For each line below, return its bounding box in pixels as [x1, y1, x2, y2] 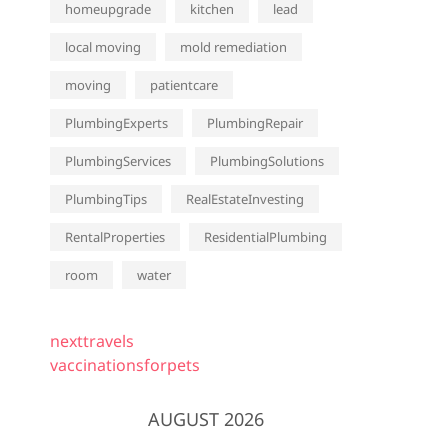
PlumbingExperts [65, 114, 168, 132]
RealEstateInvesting [186, 190, 304, 208]
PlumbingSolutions [210, 152, 324, 170]
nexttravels [50, 330, 134, 352]
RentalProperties [65, 228, 165, 246]
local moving [65, 38, 141, 56]
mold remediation [180, 38, 287, 56]
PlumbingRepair [207, 114, 303, 132]
